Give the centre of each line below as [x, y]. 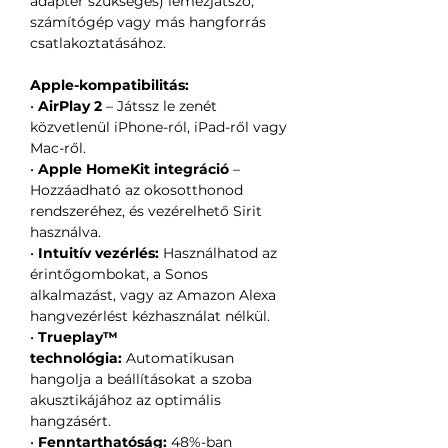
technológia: [76, 358]
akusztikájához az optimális [125, 400]
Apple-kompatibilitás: [109, 85]
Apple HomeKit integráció [133, 169]
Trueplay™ [78, 337]
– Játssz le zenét [159, 106]
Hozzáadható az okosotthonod [136, 190]
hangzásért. [70, 421]
